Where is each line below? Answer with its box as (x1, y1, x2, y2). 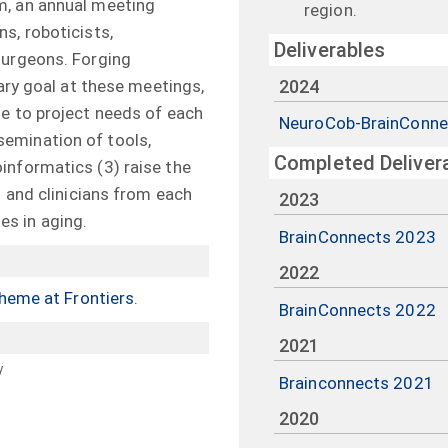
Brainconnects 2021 (279, 372, 434, 393)
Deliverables (274, 37, 386, 62)
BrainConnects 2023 (279, 226, 436, 247)
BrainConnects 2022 (279, 299, 436, 320)
